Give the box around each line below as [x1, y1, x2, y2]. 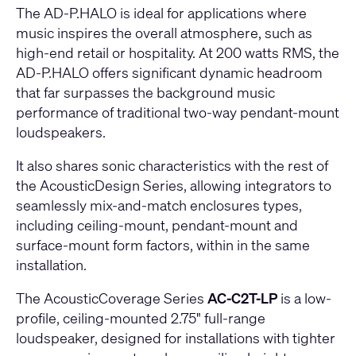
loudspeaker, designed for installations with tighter [16, 328, 335, 348]
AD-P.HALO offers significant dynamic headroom [16, 63, 323, 83]
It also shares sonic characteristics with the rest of [16, 156, 328, 176]
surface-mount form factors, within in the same [16, 235, 310, 255]
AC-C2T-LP [207, 288, 277, 308]
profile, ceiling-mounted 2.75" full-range [16, 308, 265, 328]
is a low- [277, 288, 331, 308]
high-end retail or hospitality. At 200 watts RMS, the [16, 43, 339, 63]
